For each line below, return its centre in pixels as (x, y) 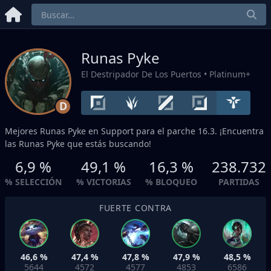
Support (117, 131)
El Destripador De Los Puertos (141, 74)
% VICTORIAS (103, 182)
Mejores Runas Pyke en (53, 131)
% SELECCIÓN (33, 182)
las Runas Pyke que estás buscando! (78, 144)
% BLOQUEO (171, 182)
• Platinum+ (226, 74)
